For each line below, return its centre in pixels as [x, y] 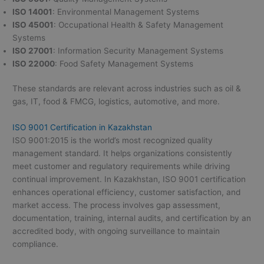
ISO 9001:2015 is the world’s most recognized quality [113, 141]
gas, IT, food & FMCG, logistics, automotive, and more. [116, 102]
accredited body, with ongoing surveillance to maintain [116, 231]
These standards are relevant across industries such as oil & [127, 89]
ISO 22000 [34, 63]
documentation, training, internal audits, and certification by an [132, 218]
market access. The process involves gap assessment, [117, 205]
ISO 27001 [33, 50]
